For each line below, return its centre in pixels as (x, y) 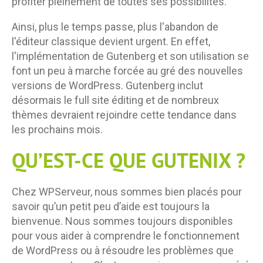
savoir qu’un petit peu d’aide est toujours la (111, 207)
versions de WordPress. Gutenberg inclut (107, 86)
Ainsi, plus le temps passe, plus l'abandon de (115, 27)
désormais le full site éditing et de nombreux (115, 100)
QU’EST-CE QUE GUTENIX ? (129, 161)
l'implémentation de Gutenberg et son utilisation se (130, 56)
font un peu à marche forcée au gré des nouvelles (127, 71)
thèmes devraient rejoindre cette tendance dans (124, 115)
